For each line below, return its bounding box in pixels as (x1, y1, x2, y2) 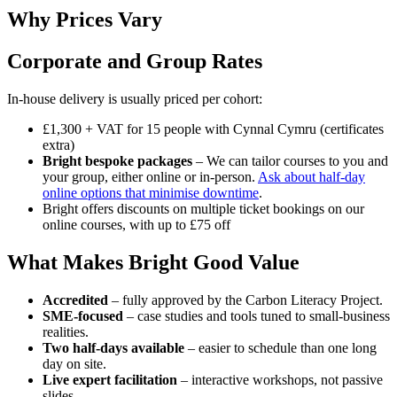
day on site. (43, 355, 106, 371)
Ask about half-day (258, 169, 365, 185)
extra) (43, 137, 74, 153)
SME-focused (43, 307, 123, 323)
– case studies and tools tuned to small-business (123, 307, 390, 323)
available (131, 339, 184, 355)
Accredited (43, 292, 108, 307)
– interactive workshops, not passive (177, 371, 383, 387)
